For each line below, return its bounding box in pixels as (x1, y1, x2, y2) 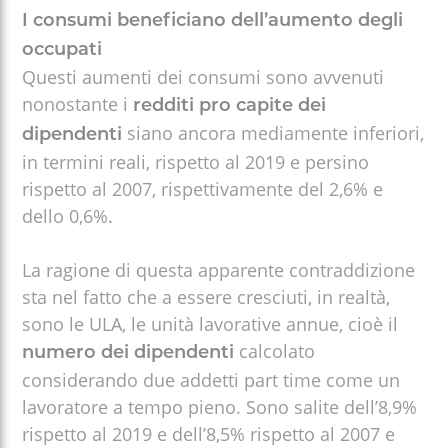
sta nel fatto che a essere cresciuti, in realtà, (22, 284, 391, 309)
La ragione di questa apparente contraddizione (22, 257, 416, 282)
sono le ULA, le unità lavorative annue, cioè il (22, 311, 399, 336)
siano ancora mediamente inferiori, (122, 120, 425, 145)
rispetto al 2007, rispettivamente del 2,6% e (22, 176, 384, 201)
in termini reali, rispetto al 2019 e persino (22, 149, 370, 174)
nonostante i (22, 91, 134, 116)
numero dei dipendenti (22, 343, 235, 363)
